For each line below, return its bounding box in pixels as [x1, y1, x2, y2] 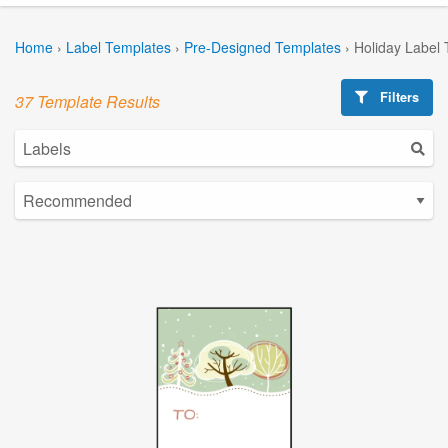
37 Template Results [15, 89, 160, 113]
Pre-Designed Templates [184, 36, 341, 57]
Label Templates [66, 36, 171, 57]
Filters [376, 87, 420, 106]
